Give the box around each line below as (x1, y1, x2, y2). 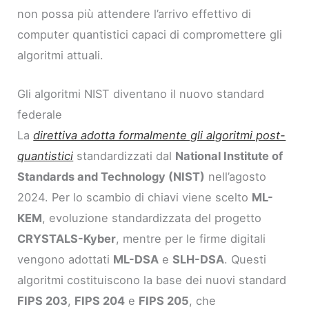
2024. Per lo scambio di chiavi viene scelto (17, 190, 252, 204)
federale (17, 107, 63, 121)
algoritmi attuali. (17, 48, 104, 62)
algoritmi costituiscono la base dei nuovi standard (17, 272, 287, 287)
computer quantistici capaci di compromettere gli (17, 27, 283, 41)
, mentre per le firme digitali (116, 231, 266, 246)
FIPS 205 (139, 293, 190, 308)
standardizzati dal (73, 148, 176, 163)
